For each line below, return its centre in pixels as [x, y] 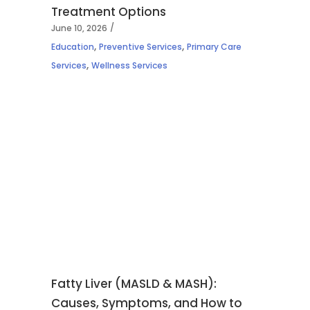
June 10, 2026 [79, 28]
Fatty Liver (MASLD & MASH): [134, 283]
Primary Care [214, 47]
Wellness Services [129, 66]
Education [73, 47]
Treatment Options [109, 12]
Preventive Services [140, 47]
